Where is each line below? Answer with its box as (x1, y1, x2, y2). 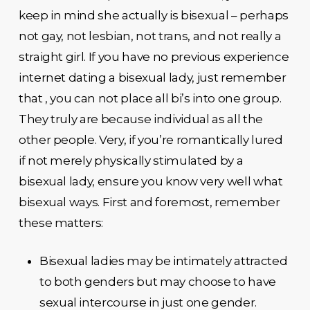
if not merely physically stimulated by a (18, 153, 244, 167)
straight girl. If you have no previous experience (18, 49, 289, 64)
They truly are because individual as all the (18, 111, 263, 126)
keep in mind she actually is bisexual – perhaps (18, 8, 289, 22)
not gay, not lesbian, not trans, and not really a (18, 28, 282, 43)
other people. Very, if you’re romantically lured (18, 132, 283, 147)
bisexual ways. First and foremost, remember (18, 194, 280, 209)
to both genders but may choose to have (39, 275, 276, 289)
